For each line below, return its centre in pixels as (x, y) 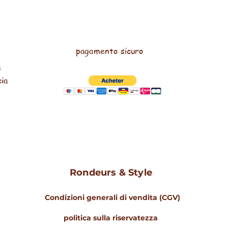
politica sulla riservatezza (111, 218)
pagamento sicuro (110, 51)
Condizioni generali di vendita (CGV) (112, 197)
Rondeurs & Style (111, 173)
